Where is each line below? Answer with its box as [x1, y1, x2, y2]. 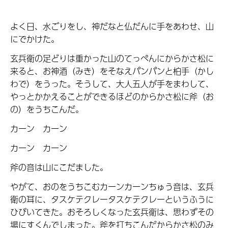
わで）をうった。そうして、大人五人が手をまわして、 [10, 77, 214, 91]
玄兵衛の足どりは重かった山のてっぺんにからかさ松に [10, 52, 214, 65]
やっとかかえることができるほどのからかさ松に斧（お [10, 90, 214, 103]
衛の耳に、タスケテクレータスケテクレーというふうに [10, 192, 214, 206]
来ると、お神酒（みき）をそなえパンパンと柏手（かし [10, 65, 214, 78]
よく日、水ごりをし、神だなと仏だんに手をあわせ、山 [10, 20, 214, 33]
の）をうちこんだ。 [10, 103, 83, 116]
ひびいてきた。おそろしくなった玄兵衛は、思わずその [10, 205, 214, 218]
